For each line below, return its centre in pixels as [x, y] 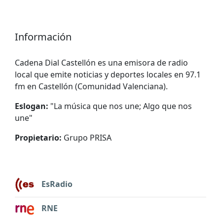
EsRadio [56, 184]
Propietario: [38, 137]
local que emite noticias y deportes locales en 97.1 [108, 74]
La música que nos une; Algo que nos [123, 106]
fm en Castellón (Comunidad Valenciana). [91, 86]
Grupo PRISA [87, 137]
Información [43, 37]
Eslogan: [32, 106]
